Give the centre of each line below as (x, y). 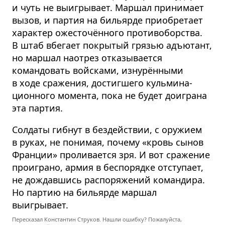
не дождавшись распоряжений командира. (108, 180)
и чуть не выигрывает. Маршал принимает (108, 7)
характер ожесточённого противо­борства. (107, 32)
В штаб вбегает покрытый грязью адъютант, (112, 45)
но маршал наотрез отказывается (87, 58)
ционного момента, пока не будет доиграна (109, 95)
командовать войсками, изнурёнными (98, 70)
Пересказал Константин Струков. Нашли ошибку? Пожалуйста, (97, 219)
